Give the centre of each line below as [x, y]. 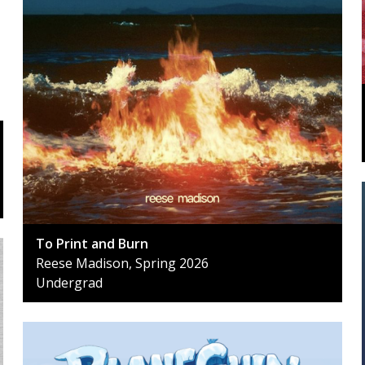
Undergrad [69, 282]
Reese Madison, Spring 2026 [122, 263]
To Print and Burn [92, 243]
